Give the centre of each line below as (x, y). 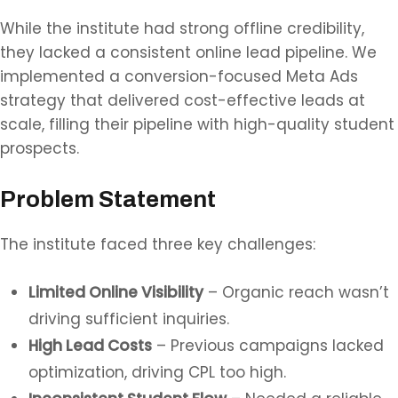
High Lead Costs (90, 346)
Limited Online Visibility (116, 292)
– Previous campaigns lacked (268, 346)
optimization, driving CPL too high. (157, 372)
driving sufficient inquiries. (129, 319)
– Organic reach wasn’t (296, 292)
